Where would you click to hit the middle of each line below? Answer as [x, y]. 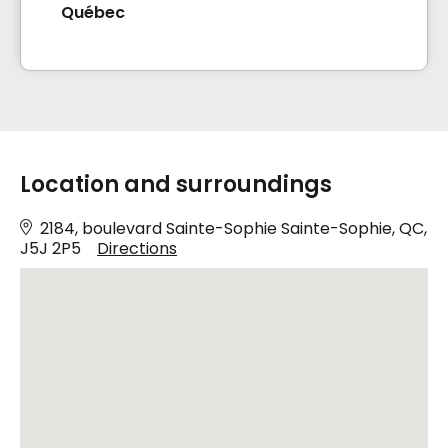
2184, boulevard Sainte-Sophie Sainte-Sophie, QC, [233, 229]
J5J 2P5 [50, 249]
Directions [137, 249]
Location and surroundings [176, 185]
